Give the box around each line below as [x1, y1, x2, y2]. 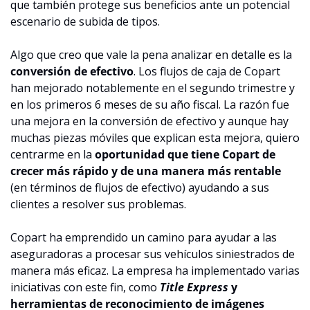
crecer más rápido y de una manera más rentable [10, 163, 281, 179]
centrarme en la [10, 146, 95, 162]
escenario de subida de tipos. [10, 13, 160, 29]
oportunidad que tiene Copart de [95, 146, 275, 162]
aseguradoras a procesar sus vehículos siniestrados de [10, 246, 295, 262]
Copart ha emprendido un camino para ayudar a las [10, 229, 277, 245]
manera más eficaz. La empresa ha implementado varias [10, 262, 300, 278]
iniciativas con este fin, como [10, 279, 160, 295]
